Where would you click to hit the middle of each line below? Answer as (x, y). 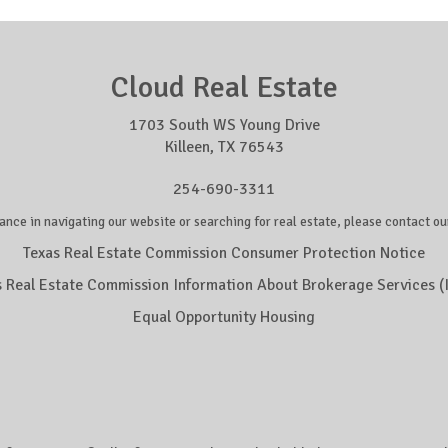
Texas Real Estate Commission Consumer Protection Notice (224, 253)
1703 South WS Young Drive (224, 125)
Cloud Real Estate (224, 87)
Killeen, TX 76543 (224, 147)
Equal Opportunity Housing (224, 317)
